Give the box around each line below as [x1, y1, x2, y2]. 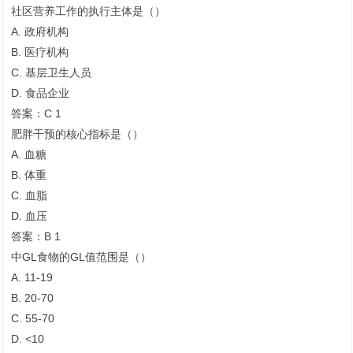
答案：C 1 [11, 107, 61, 121]
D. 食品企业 [11, 87, 69, 100]
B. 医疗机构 [11, 46, 69, 59]
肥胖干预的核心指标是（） [11, 128, 143, 141]
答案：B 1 [11, 230, 61, 243]
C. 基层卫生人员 [11, 66, 91, 80]
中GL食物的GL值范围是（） [11, 251, 151, 264]
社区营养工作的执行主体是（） [11, 5, 165, 18]
